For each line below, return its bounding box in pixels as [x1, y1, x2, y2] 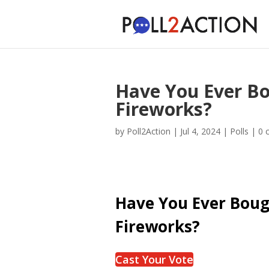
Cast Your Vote [115, 252, 193, 267]
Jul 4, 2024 [180, 125, 220, 137]
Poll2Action [127, 125, 171, 137]
